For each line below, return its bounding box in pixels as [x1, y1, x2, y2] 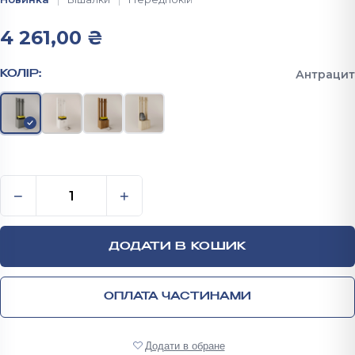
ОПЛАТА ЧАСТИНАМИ [104, 292, 251, 303]
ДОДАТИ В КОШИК [108, 240, 247, 252]
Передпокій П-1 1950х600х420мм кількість [35, 177, 298, 193]
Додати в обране [144, 339, 225, 352]
